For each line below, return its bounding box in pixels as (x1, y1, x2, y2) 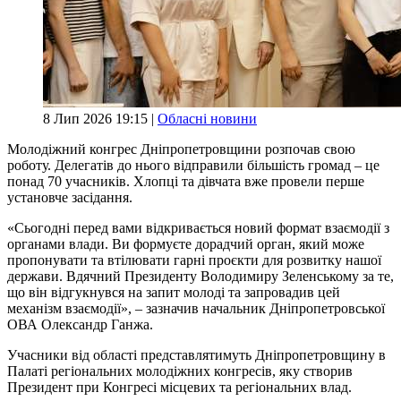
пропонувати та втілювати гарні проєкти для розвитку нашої (7, 252, 381, 268)
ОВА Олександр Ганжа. (7, 316, 157, 332)
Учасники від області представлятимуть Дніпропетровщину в (7, 346, 386, 363)
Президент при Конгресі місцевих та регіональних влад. (7, 379, 352, 395)
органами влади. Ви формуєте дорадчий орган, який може (7, 235, 364, 252)
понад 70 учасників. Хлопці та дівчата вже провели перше (7, 173, 364, 189)
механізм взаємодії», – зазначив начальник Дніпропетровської (7, 300, 385, 316)
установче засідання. (7, 189, 136, 205)
